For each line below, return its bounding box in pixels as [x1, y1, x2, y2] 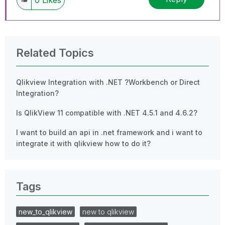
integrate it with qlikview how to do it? [16, 139, 151, 148]
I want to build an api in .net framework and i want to [16, 128, 202, 137]
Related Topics [16, 46, 94, 59]
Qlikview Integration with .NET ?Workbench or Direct [16, 77, 200, 86]
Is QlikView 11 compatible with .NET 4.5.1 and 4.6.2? [16, 108, 197, 117]
